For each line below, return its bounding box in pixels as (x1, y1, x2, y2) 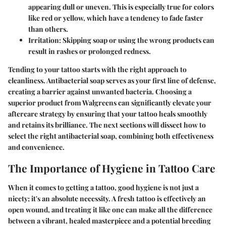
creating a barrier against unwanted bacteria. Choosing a (8, 87, 192, 97)
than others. (28, 24, 68, 34)
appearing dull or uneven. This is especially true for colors (28, 2, 214, 12)
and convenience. (8, 142, 65, 152)
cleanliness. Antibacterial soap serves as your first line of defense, (8, 76, 216, 86)
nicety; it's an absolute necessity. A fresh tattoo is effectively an (8, 193, 206, 203)
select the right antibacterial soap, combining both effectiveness (8, 131, 213, 141)
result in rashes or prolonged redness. (28, 46, 151, 56)
